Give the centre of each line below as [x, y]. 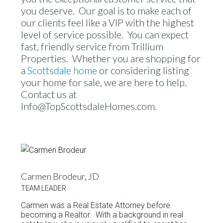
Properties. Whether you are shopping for [111, 58]
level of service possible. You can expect [105, 34]
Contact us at [49, 94]
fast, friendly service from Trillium [92, 46]
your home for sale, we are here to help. [105, 82]
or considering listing [143, 70]
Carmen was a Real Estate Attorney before [96, 205]
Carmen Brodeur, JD [60, 176]
